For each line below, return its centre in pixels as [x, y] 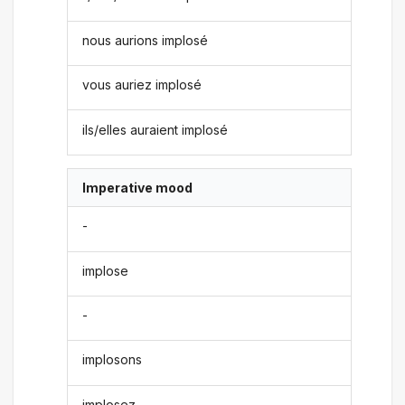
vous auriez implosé [142, 85]
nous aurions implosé [146, 40]
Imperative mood [138, 187]
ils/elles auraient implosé [155, 129]
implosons [113, 360]
